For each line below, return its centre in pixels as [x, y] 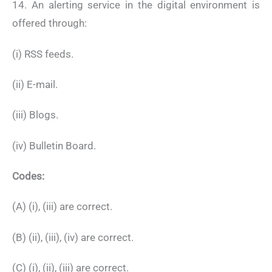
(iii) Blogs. [35, 115]
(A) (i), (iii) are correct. [62, 207]
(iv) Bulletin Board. [54, 145]
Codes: [28, 176]
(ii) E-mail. [35, 84]
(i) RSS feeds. [43, 54]
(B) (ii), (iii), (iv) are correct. [73, 237]
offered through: [49, 23]
